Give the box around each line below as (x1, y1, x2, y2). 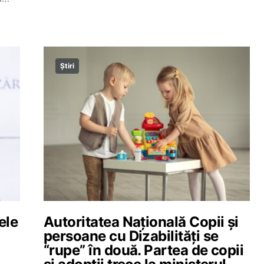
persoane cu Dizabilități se (44, 227, 219, 245)
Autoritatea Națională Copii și (44, 213, 239, 230)
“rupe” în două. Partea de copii (44, 242, 244, 259)
